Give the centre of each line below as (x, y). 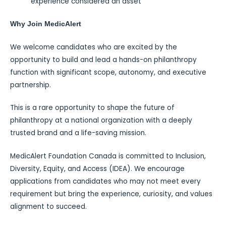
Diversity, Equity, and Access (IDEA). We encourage (97, 168)
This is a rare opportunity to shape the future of (92, 108)
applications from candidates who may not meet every (105, 181)
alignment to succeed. (48, 206)
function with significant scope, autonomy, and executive (108, 72)
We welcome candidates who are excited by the (94, 47)
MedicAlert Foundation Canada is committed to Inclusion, (108, 156)
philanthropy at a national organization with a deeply (101, 121)
